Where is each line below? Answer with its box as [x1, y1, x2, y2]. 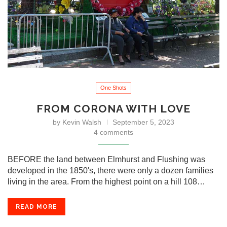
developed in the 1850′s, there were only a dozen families [8, 166, 213, 175]
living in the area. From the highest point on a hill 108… [8, 177, 205, 186]
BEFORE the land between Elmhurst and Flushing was [8, 155, 205, 164]
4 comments [94, 128, 133, 136]
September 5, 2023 [112, 118, 174, 126]
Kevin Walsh [62, 118, 101, 126]
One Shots [100, 84, 127, 91]
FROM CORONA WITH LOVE [36, 102, 191, 115]
